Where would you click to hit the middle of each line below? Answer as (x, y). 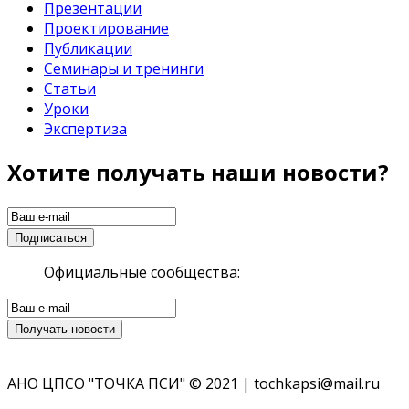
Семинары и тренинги (124, 69)
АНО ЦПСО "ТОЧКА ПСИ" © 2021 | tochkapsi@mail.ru (194, 383)
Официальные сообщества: (142, 272)
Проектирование (106, 29)
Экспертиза (85, 129)
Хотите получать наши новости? (198, 172)
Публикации (88, 49)
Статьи (70, 89)
